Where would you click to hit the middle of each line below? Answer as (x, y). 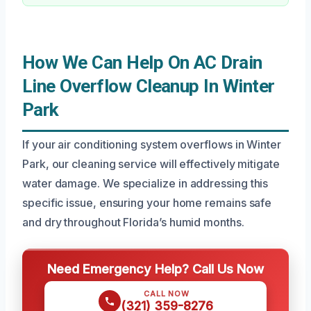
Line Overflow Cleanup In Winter (149, 86)
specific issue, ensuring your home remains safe (147, 203)
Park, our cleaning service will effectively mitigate (151, 164)
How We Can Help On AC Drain (142, 63)
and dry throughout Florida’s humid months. (133, 222)
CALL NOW (167, 294)
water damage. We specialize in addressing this (145, 184)
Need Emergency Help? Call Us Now (155, 269)
